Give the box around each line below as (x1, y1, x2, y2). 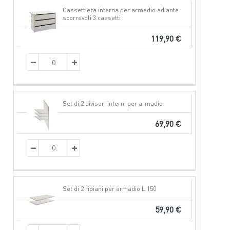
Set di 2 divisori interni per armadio (62, 99, 163, 107)
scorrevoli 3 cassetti (62, 14, 121, 22)
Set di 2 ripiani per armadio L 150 (62, 184, 156, 193)
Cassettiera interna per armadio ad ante (62, 6, 179, 14)
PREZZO (115, 6, 147, 15)
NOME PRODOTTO (26, 6, 94, 15)
